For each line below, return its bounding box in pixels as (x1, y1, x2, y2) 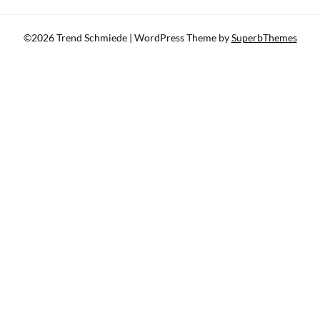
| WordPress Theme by (129, 31, 231, 44)
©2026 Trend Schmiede (23, 31, 129, 44)
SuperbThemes (231, 31, 297, 44)
